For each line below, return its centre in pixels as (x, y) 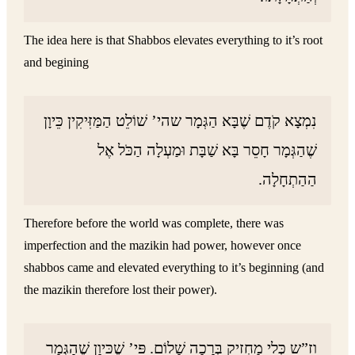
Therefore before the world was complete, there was (154, 223)
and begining (57, 63)
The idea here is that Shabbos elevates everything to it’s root (174, 40)
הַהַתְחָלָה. (288, 179)
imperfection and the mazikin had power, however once (163, 246)
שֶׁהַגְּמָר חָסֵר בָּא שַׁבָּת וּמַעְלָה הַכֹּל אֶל (208, 150)
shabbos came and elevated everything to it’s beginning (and (174, 268)
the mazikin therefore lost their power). (121, 290)
